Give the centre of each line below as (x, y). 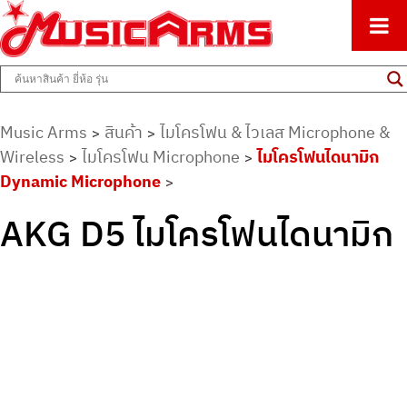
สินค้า (124, 132)
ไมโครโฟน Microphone (161, 156)
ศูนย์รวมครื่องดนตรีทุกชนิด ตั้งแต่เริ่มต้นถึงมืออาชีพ (164, 9)
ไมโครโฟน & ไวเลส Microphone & (275, 132)
